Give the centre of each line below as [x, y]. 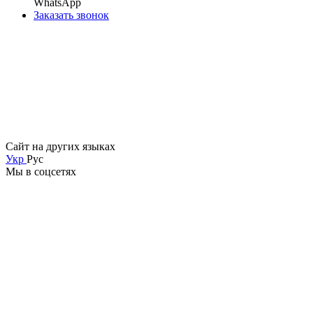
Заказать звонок [71, 15]
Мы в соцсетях [41, 172]
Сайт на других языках [60, 146]
